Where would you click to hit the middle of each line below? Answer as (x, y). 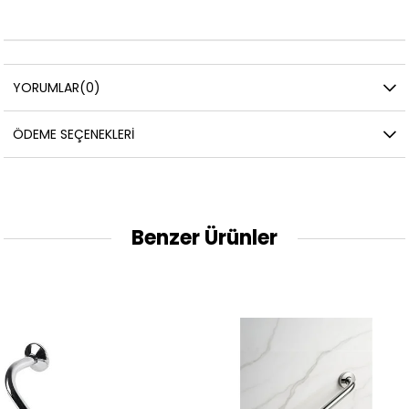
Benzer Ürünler (204, 238)
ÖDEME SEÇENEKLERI (74, 135)
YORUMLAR (47, 88)
